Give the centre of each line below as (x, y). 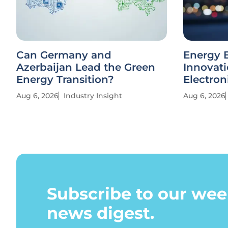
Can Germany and (64, 55)
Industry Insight (93, 96)
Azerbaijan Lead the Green (86, 67)
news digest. (101, 213)
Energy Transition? (65, 79)
